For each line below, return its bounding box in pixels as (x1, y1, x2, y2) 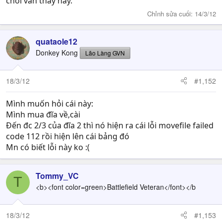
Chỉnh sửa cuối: (147, 8, 195, 18)
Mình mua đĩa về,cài (6, 109, 80, 120)
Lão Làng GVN (85, 48, 125, 57)
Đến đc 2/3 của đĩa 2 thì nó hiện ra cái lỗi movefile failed (6, 119, 214, 131)
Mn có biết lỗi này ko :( (6, 141, 90, 153)
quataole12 (36, 35, 77, 47)
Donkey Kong (36, 47, 78, 57)
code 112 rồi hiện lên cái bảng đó (6, 130, 129, 142)
